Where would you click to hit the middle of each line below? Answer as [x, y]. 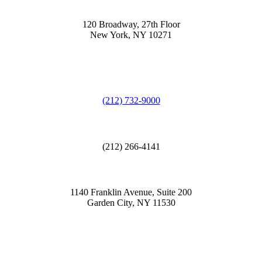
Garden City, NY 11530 [131, 203]
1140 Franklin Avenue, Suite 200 [131, 192]
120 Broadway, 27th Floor [131, 24]
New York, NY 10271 [131, 35]
